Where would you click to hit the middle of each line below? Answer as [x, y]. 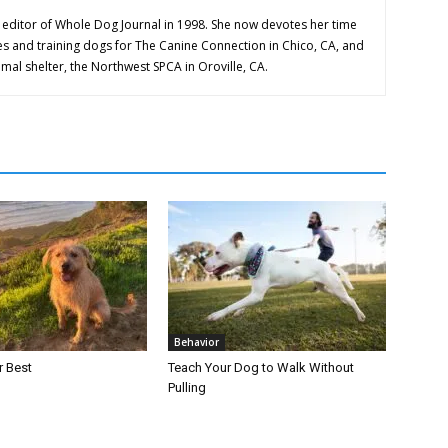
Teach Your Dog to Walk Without [261, 368]
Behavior [196, 342]
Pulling [187, 388]
